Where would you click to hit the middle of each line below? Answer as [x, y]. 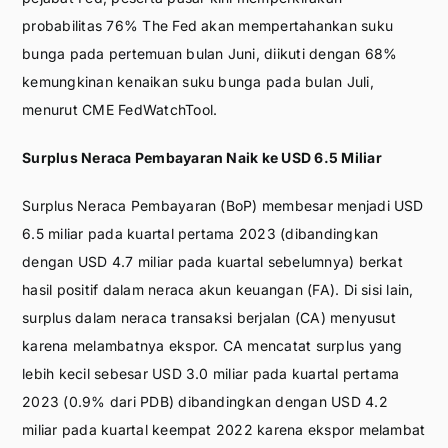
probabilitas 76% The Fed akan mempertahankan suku [207, 25]
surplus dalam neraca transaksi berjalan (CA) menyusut [209, 317]
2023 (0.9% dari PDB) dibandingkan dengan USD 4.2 [205, 401]
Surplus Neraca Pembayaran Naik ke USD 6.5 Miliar [202, 157]
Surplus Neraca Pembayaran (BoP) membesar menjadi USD [223, 205]
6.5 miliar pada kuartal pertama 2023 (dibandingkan [200, 233]
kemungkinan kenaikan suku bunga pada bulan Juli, [198, 81]
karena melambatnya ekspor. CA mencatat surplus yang [212, 345]
